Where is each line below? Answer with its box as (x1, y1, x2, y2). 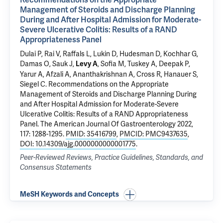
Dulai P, (20, 49, 44, 58)
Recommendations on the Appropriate (48, 80, 169, 89)
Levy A (76, 60, 98, 68)
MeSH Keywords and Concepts (20, 190, 119, 199)
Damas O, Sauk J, (20, 59, 76, 68)
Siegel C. (20, 80, 48, 89)
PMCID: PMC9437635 (119, 129, 188, 138)
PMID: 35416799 (66, 129, 116, 138)
